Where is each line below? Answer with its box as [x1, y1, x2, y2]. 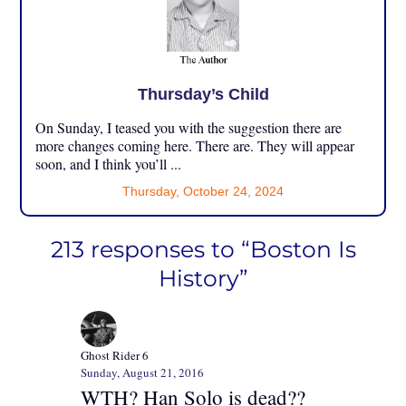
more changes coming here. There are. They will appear [35, 136, 355, 156]
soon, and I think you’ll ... [35, 154, 182, 174]
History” [158, 265, 248, 293]
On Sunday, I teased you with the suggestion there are [35, 118, 343, 138]
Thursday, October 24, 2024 [122, 184, 284, 199]
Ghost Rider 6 [81, 347, 149, 364]
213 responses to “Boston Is [50, 236, 356, 264]
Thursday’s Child [137, 85, 269, 104]
